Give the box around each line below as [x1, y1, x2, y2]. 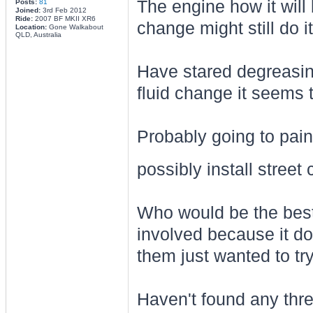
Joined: [15, 6, 41, 14]
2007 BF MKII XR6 [32, 15, 96, 22]
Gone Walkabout [46, 23, 103, 31]
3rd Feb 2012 [40, 6, 87, 14]
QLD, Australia [15, 31, 61, 38]
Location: [15, 23, 47, 31]
